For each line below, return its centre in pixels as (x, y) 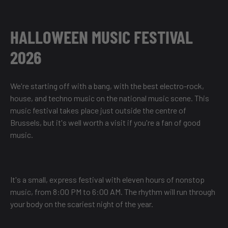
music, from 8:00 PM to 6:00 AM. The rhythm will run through (113, 192)
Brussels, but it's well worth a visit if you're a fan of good (105, 123)
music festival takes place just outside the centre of (98, 110)
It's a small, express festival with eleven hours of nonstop (107, 180)
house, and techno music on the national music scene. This (110, 98)
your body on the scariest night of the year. (82, 204)
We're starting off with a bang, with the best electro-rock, (107, 86)
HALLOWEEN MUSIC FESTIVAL (102, 37)
